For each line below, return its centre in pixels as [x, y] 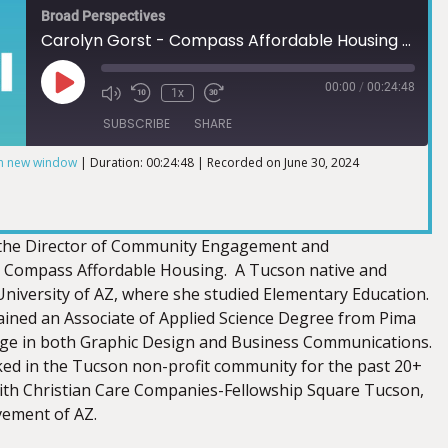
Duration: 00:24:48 [142, 162]
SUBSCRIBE [136, 123]
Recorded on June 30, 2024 [283, 162]
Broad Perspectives [103, 16]
